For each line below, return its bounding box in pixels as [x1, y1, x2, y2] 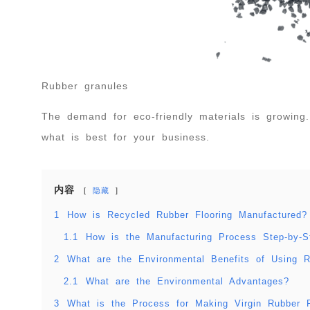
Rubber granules [42, 80, 128, 92]
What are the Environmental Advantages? [86, 277, 289, 287]
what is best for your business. [42, 131, 210, 143]
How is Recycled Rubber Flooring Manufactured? [67, 210, 307, 221]
